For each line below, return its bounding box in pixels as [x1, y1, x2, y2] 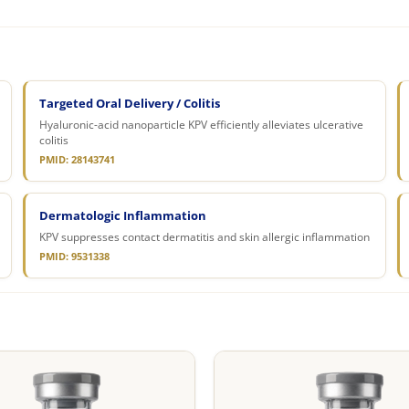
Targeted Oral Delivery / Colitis [38, 94, 220, 111]
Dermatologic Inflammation [38, 206, 206, 224]
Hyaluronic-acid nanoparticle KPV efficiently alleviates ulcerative [38, 117, 363, 131]
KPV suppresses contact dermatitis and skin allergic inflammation [38, 229, 370, 244]
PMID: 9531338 [38, 249, 110, 263]
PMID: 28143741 [38, 152, 115, 166]
